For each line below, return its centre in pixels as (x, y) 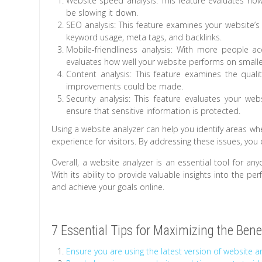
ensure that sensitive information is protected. (154, 111)
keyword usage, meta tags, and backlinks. (144, 37)
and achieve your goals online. (108, 187)
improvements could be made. (125, 87)
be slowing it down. (102, 13)
